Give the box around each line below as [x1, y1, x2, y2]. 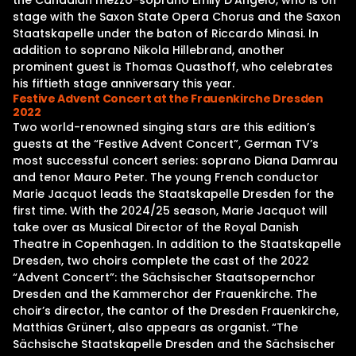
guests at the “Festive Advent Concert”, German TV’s [13, 136, 319, 152]
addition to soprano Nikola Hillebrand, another [13, 42, 284, 58]
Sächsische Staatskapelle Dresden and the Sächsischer [13, 336, 335, 352]
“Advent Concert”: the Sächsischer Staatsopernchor [13, 269, 315, 285]
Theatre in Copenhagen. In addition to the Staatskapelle [13, 236, 341, 252]
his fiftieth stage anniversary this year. [13, 75, 234, 91]
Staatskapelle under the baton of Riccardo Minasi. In [13, 25, 319, 41]
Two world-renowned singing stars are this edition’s [13, 119, 315, 135]
